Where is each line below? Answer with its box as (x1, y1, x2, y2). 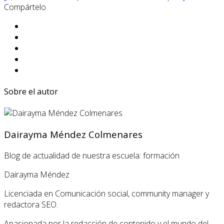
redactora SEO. (4, 198, 58, 210)
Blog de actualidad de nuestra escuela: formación (4, 149, 179, 161)
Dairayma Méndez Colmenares (4, 128, 142, 141)
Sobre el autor (4, 86, 58, 97)
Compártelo (4, 1, 46, 12)
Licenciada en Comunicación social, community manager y (4, 187, 209, 199)
